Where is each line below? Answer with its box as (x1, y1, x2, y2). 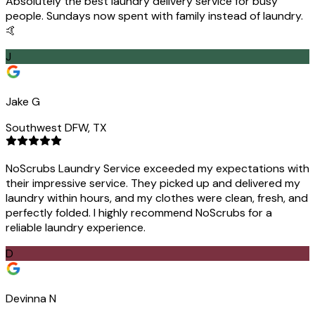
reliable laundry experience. (6, 220, 146, 236)
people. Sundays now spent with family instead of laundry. (6, 8, 303, 24)
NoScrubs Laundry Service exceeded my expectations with (6, 161, 309, 176)
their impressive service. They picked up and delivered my (6, 176, 300, 191)
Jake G (6, 94, 40, 110)
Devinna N (6, 291, 56, 307)
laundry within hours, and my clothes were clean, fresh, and (6, 191, 308, 206)
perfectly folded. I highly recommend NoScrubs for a (6, 205, 272, 221)
